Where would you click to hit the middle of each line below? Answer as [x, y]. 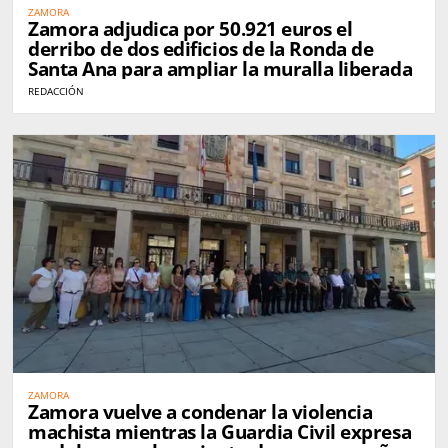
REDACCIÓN [56, 91]
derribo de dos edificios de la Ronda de [201, 49]
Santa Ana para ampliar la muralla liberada [220, 69]
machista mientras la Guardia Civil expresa [220, 431]
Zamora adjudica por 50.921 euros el [190, 29]
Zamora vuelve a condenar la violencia [200, 411]
